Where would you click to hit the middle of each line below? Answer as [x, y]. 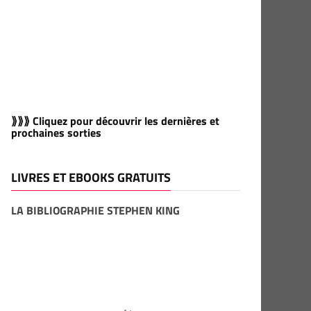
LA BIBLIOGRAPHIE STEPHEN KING [95, 210]
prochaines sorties [56, 133]
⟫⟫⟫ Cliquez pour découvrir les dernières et [115, 121]
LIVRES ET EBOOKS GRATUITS [91, 177]
